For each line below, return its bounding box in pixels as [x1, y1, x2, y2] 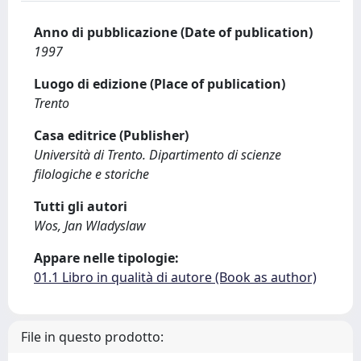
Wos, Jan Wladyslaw [34, 217, 146, 234]
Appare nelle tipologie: [34, 249, 179, 267]
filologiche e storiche [34, 165, 149, 183]
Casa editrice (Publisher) [34, 127, 189, 144]
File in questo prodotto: [21, 328, 164, 346]
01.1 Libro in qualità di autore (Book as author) [34, 268, 317, 286]
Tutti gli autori [34, 197, 127, 215]
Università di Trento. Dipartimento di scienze [34, 146, 281, 164]
